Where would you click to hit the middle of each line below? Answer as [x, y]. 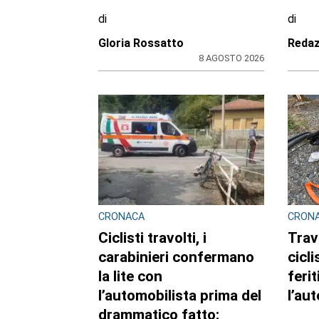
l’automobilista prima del [179, 295]
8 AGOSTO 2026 [231, 58]
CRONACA [121, 216]
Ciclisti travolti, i [152, 237]
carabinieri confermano [176, 257]
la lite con [130, 276]
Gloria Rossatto [141, 43]
